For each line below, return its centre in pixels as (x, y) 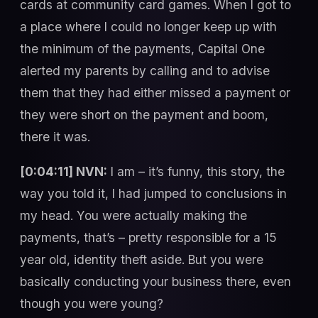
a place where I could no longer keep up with (148, 26)
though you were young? (92, 304)
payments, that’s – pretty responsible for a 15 (148, 238)
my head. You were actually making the (133, 216)
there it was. (55, 136)
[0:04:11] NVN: (64, 172)
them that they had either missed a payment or (155, 92)
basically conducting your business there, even (155, 282)
